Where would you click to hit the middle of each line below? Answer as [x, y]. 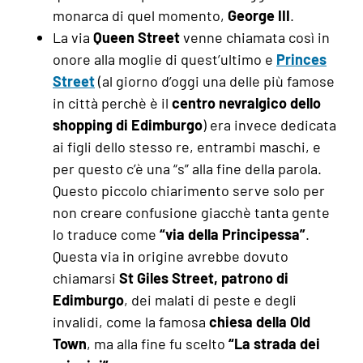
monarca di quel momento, [140, 15]
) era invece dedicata [269, 124]
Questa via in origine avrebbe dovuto [171, 256]
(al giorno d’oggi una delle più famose [216, 81]
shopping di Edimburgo [128, 124]
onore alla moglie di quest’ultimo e [164, 59]
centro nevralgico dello [246, 102]
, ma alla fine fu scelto [156, 343]
